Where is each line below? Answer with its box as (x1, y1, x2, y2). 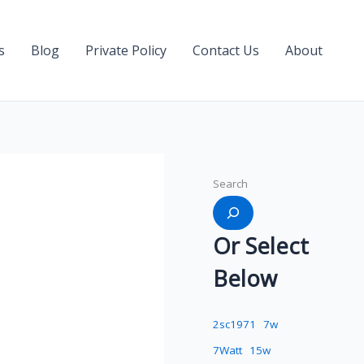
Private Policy (85, 41, 167, 59)
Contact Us (193, 41, 259, 59)
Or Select (213, 231, 310, 262)
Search (213, 176, 249, 191)
